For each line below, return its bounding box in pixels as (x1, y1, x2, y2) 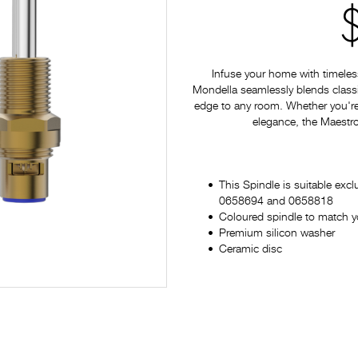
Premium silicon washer (219, 228, 335, 239)
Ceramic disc (219, 244, 282, 255)
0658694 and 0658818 (219, 196, 333, 207)
